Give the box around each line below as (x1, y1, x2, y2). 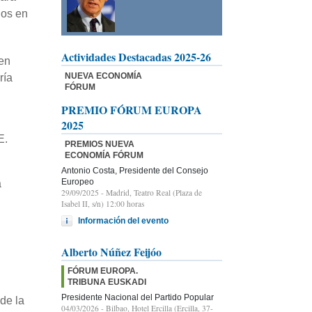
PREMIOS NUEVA (65, 139, 134, 149)
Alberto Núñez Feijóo (61, 243, 162, 260)
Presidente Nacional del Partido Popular (61, 292, 214, 302)
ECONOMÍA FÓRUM (65, 150, 143, 160)
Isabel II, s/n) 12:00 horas (61, 198, 144, 209)
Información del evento (78, 216, 169, 225)
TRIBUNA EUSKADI (68, 276, 146, 287)
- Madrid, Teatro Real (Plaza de (99, 187, 202, 198)
